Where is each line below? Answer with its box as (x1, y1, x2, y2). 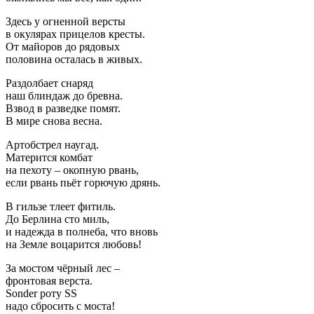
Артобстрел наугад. (6, 138, 99, 151)
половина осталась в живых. (6, 53, 142, 65)
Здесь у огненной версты (6, 15, 125, 27)
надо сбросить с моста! (6, 299, 115, 312)
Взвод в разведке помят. (6, 102, 121, 114)
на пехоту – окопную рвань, (6, 163, 139, 176)
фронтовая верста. (6, 274, 93, 287)
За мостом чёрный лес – (6, 261, 120, 274)
